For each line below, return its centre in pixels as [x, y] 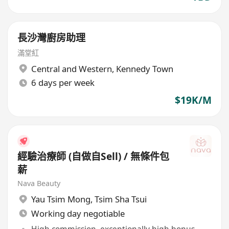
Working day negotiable [78, 213]
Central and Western [71, 68]
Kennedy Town [144, 68]
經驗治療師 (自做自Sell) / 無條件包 [94, 156]
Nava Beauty [39, 184]
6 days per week [63, 83]
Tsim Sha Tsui [120, 199]
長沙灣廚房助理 [52, 38]
